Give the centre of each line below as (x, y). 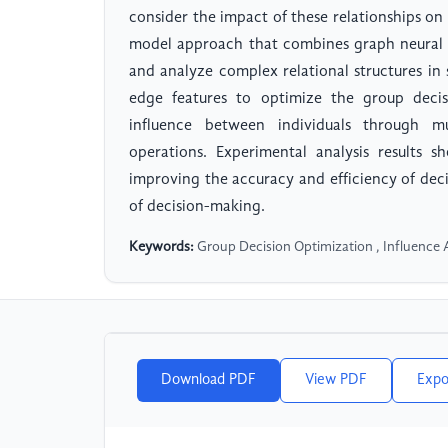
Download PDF (208, 380)
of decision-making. (197, 207)
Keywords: (161, 247)
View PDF (336, 380)
